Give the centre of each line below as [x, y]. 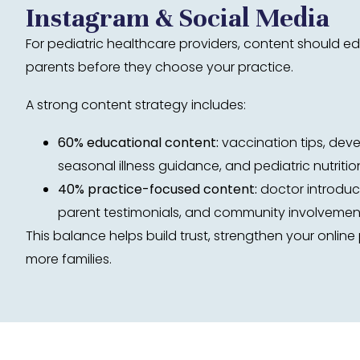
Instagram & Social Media [178, 18]
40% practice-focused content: [157, 189]
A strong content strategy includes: [136, 105]
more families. [69, 259]
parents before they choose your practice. [160, 67]
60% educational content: [138, 143]
